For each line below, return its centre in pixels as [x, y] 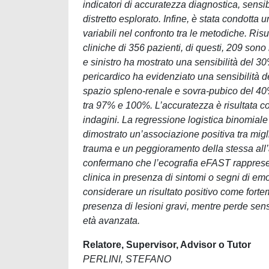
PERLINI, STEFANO [127, 259]
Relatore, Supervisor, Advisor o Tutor [167, 245]
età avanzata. [111, 221]
